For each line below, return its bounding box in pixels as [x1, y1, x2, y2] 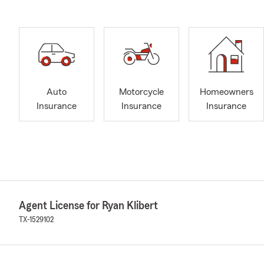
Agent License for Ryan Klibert [19, 200, 158, 212]
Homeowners [199, 87, 253, 97]
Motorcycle [119, 87, 164, 97]
